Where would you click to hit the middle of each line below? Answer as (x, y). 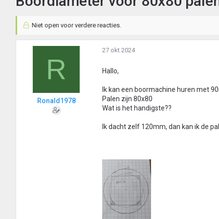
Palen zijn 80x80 (127, 99)
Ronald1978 (56, 101)
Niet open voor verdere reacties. (76, 25)
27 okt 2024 (119, 50)
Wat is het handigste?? (137, 108)
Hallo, (110, 71)
